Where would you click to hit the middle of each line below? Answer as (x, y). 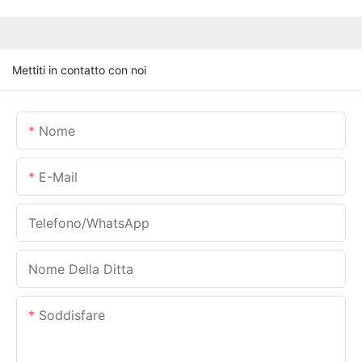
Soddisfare (72, 315)
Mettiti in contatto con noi (79, 69)
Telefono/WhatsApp (89, 223)
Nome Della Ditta (81, 269)
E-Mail (58, 177)
